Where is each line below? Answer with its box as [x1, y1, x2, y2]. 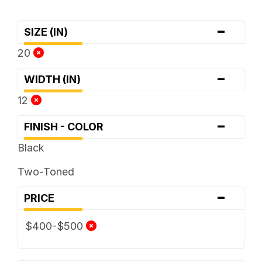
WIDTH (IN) [23, 73, 88, 85]
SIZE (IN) [23, 25, 75, 38]
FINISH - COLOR [23, 120, 111, 133]
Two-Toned [17, 165, 74, 178]
